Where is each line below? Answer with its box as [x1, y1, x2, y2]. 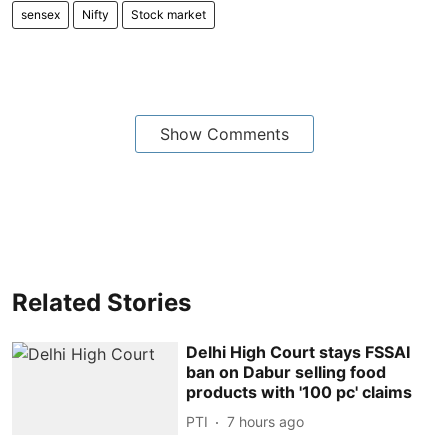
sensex [21, 6, 60, 22]
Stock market [131, 6, 206, 22]
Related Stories [12, 287, 191, 317]
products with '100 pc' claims [186, 381, 413, 402]
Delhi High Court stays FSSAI [186, 341, 411, 362]
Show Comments [159, 123, 289, 144]
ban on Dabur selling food [186, 361, 387, 382]
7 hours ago [227, 413, 305, 430]
